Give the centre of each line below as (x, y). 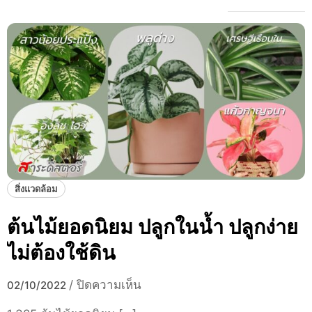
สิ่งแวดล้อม (36, 188)
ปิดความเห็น (109, 284)
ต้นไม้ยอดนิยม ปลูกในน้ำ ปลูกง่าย (153, 226)
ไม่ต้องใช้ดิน (61, 252)
